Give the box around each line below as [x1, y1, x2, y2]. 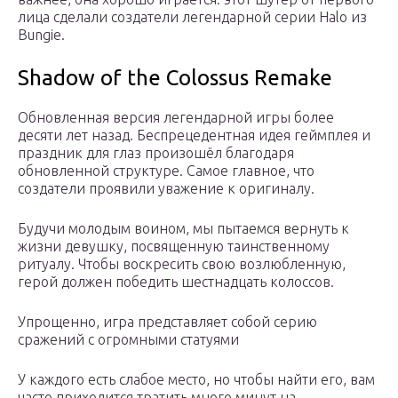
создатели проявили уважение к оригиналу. [18, 180, 314, 197]
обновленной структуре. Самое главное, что [18, 163, 314, 179]
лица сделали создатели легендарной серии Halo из [18, 9, 367, 26]
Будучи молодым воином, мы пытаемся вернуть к [18, 220, 349, 237]
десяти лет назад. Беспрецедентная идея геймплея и [18, 127, 370, 144]
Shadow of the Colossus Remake [18, 66, 332, 91]
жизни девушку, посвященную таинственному [18, 238, 330, 255]
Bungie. [18, 27, 65, 44]
